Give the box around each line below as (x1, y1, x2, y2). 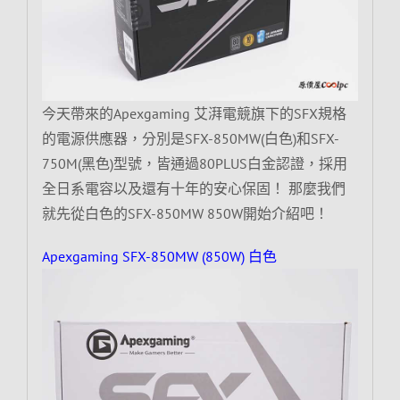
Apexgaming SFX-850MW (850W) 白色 (41, 246, 277, 265)
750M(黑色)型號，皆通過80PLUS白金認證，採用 (41, 154, 347, 172)
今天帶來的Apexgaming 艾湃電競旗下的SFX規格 (41, 104, 346, 122)
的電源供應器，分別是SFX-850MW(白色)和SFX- (41, 129, 339, 147)
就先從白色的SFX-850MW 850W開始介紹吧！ (41, 204, 329, 222)
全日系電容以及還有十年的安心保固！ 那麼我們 (41, 179, 346, 197)
